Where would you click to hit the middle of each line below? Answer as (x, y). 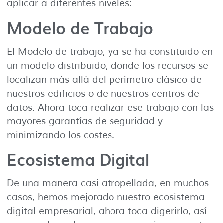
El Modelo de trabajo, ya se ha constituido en (110, 52)
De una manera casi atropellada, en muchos (108, 183)
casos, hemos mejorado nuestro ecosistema (106, 197)
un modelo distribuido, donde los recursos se (108, 65)
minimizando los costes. (61, 135)
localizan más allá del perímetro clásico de (104, 79)
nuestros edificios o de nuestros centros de (103, 93)
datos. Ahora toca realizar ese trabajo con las (110, 107)
